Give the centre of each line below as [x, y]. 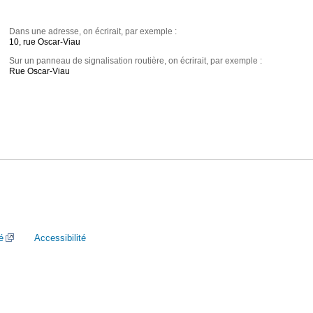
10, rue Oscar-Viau [45, 42]
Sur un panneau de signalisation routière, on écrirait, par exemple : [136, 61]
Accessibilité [60, 238]
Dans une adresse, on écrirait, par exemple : [93, 32]
